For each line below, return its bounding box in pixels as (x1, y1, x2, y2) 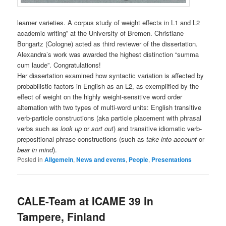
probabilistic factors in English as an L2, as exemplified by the (17, 81, 199, 91)
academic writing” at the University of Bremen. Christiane (17, 28, 184, 38)
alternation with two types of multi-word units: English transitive (17, 102, 202, 112)
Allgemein (44, 155, 74, 164)
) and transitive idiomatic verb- (114, 124, 202, 134)
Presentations (151, 155, 192, 164)
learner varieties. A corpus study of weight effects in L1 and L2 (17, 18, 200, 28)
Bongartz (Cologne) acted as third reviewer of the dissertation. (17, 39, 198, 49)
